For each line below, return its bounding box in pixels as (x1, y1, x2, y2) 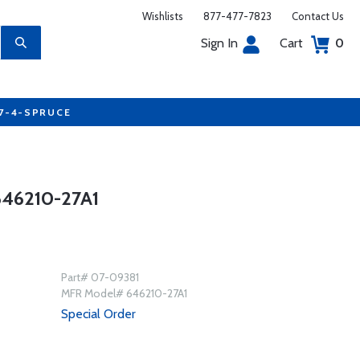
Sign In (201, 35, 238, 51)
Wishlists (142, 10, 183, 22)
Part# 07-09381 (60, 270, 139, 284)
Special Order (60, 306, 136, 321)
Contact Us (292, 10, 344, 22)
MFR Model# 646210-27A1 (60, 286, 187, 301)
